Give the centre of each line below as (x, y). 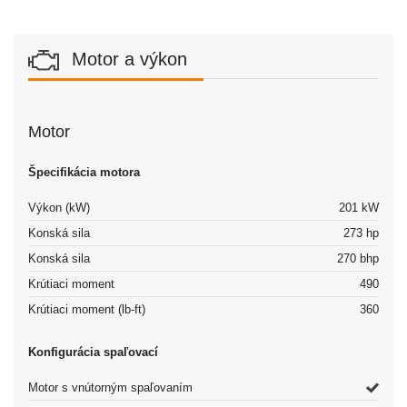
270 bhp (358, 258)
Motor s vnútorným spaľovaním (110, 387)
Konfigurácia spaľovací (93, 352)
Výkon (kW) (59, 207)
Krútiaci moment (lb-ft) (87, 309)
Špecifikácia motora (84, 172)
